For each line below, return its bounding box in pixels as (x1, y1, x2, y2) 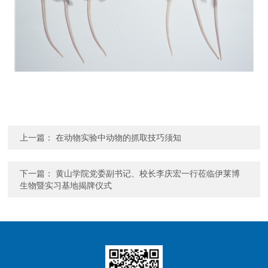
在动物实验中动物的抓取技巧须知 (56, 133, 182, 142)
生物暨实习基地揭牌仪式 (20, 181, 112, 190)
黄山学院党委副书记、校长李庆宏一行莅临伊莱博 (56, 169, 240, 178)
